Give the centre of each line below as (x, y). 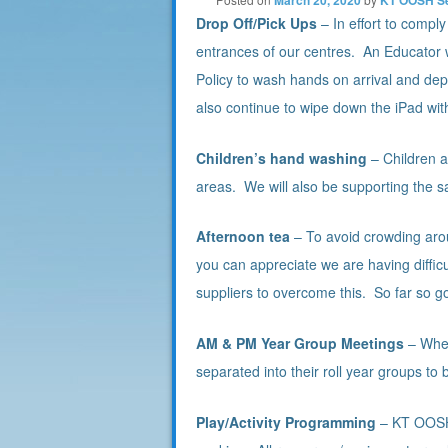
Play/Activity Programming (286, 421)
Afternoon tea (245, 236)
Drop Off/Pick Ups (256, 22)
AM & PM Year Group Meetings (300, 343)
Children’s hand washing (281, 157)
